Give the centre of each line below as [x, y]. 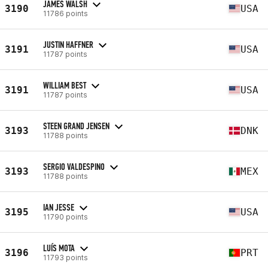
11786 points [66, 13]
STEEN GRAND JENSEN [76, 126]
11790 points [66, 217]
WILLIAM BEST [65, 85]
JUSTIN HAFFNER [68, 44]
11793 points [66, 257]
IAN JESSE [59, 207]
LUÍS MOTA [59, 248]
